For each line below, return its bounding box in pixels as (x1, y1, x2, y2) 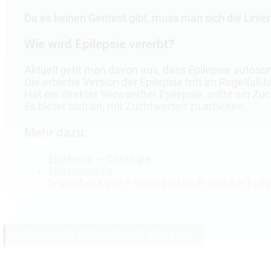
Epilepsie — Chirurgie (48, 152, 151, 165)
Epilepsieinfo (48, 165, 113, 177)
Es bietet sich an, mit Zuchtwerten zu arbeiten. (24, 100, 246, 113)
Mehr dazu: (24, 125, 88, 140)
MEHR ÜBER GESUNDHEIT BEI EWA (15, 229, 193, 241)
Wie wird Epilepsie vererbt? (24, 36, 174, 51)
